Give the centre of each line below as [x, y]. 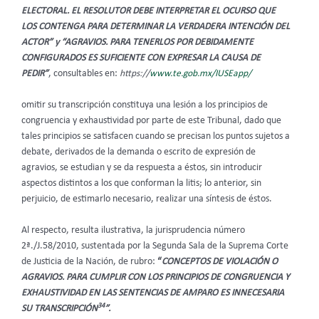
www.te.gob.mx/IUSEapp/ [200, 74]
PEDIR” [35, 74]
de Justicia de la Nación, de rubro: [89, 261]
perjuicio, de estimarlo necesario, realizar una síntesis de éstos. [147, 199]
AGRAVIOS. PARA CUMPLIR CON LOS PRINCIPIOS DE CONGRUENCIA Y [156, 277]
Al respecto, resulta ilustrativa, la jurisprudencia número [133, 230]
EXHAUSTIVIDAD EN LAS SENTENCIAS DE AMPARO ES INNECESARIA [153, 293]
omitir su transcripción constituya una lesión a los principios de [145, 105]
